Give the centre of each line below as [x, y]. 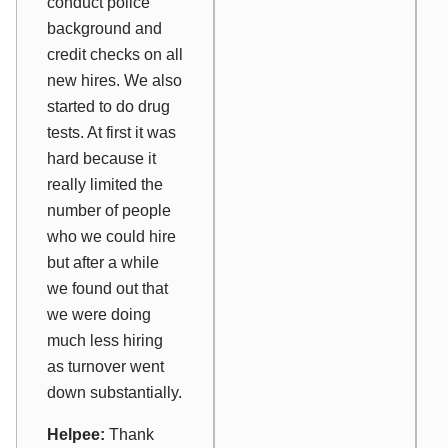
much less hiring [105, 340]
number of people [109, 210]
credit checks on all [115, 54]
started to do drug [108, 106]
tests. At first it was [111, 132]
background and [104, 28]
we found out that [107, 288]
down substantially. [114, 392]
